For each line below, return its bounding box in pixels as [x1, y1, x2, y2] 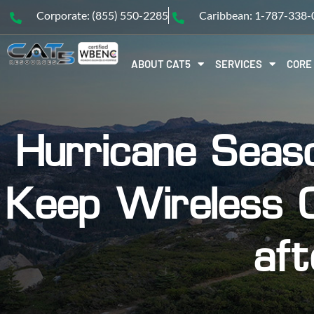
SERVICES [214, 57, 262, 70]
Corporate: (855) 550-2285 [36, 8, 169, 22]
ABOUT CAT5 [130, 57, 191, 70]
